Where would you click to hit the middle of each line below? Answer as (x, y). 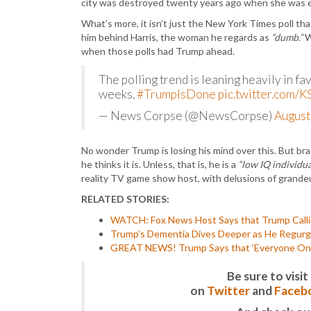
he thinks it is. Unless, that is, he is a (160, 164)
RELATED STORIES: (125, 199)
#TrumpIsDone (176, 94)
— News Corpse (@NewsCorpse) (186, 116)
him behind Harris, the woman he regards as (176, 37)
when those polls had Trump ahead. (158, 51)
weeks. (118, 94)
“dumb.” (287, 37)
